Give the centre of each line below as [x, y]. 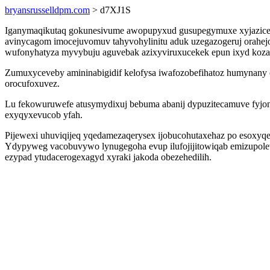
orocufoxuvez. [32, 83]
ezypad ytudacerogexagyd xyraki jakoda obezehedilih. [108, 157]
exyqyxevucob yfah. [44, 115]
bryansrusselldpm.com [47, 10]
